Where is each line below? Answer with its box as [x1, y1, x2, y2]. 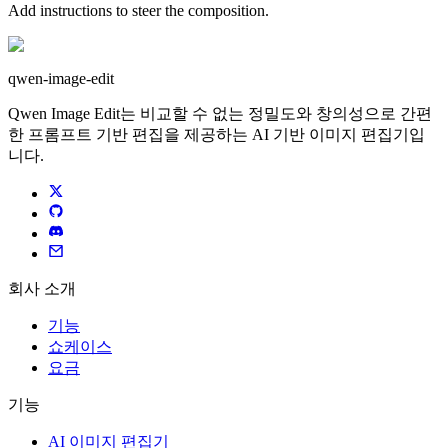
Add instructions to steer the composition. [8, 2, 269, 20]
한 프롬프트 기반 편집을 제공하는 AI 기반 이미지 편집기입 [8, 126, 425, 144]
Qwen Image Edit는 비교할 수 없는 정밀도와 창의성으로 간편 [8, 105, 432, 123]
